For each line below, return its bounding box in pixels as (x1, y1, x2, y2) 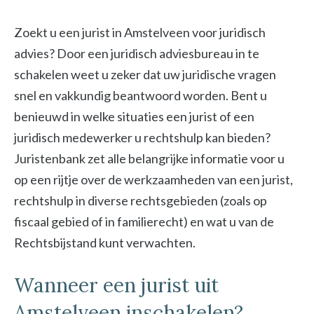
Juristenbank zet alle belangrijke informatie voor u (14, 151, 285, 166)
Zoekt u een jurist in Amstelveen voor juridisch (14, 25, 266, 40)
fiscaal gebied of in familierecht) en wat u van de (14, 214, 274, 229)
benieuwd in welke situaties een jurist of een (14, 109, 254, 124)
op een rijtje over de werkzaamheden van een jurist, (14, 172, 293, 187)
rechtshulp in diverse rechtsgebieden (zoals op (14, 193, 267, 208)
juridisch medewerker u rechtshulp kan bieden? (14, 130, 271, 145)
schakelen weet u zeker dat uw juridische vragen (14, 67, 276, 82)
